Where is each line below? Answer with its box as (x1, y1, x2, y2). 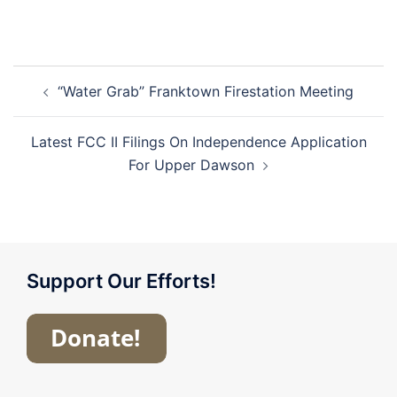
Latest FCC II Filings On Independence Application (30, 132, 367, 151)
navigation (12, 88, 121, 114)
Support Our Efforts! (27, 269, 216, 292)
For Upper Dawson (128, 155, 254, 174)
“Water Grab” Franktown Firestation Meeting (58, 82, 354, 100)
